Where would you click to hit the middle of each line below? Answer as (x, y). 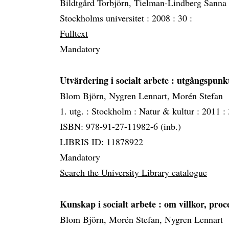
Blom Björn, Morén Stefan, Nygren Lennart (141, 220)
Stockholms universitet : (106, 18)
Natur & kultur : (170, 111)
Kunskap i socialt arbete (109, 204)
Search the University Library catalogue (133, 173)
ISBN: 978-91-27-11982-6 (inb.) (120, 127)
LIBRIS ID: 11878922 (101, 142)
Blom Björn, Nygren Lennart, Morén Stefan (141, 96)
